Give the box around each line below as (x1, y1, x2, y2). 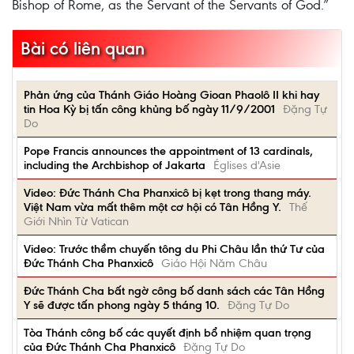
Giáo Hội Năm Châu (161, 256, 267, 270)
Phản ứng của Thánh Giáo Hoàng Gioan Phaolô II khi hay (24, 88, 319, 102)
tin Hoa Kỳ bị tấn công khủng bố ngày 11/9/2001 (24, 102, 275, 116)
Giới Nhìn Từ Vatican (24, 214, 129, 228)
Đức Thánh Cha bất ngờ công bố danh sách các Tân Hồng (24, 284, 325, 298)
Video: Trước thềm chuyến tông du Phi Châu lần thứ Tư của (24, 242, 325, 256)
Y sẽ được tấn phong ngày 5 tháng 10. (24, 298, 220, 312)
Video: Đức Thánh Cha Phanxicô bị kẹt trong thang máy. (24, 186, 311, 200)
